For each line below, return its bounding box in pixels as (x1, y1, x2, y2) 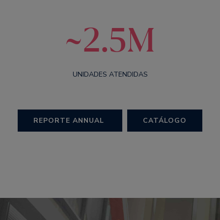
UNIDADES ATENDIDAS (72, 70, 148, 79)
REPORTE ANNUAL (33, 116, 107, 125)
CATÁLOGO (143, 116, 187, 125)
